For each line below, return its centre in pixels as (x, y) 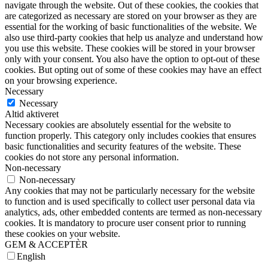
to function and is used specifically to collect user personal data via (130, 202)
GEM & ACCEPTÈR (46, 245)
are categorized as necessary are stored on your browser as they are (131, 16)
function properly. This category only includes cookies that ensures (130, 136)
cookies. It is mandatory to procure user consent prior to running (125, 223)
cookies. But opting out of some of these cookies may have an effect (133, 70)
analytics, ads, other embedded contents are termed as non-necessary (133, 212)
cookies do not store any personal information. (92, 157)
